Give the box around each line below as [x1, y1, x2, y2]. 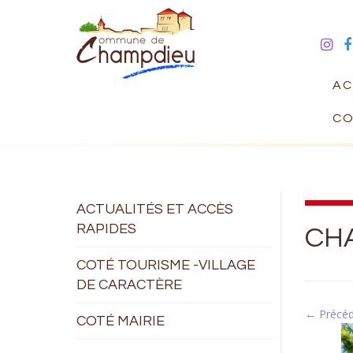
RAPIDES [76, 221, 136, 236]
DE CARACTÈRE [76, 277, 182, 292]
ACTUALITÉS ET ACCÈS [76, 202, 233, 217]
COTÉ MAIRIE [76, 314, 165, 329]
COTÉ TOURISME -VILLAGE [76, 258, 255, 273]
